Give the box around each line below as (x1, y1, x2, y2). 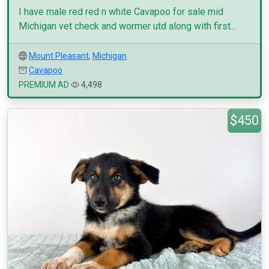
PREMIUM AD (19, 80, 69, 89)
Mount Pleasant (29, 51, 89, 61)
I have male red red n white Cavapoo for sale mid (19, 6, 223, 17)
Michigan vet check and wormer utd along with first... (19, 20, 236, 32)
